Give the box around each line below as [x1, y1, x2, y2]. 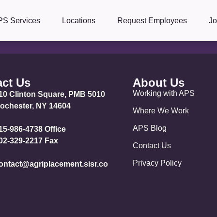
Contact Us [132, 141, 171, 150]
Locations [62, 16, 96, 25]
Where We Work [132, 107, 189, 115]
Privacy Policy [132, 159, 182, 167]
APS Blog [132, 124, 167, 132]
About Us [132, 76, 185, 89]
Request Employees [117, 16, 187, 25]
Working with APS [132, 89, 195, 97]
